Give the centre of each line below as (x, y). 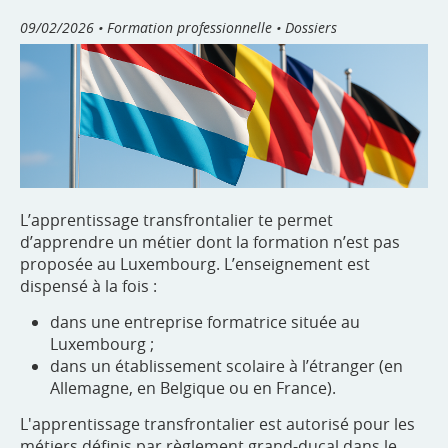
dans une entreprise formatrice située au (205, 322)
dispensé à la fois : (88, 286)
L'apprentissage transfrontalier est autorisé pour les (217, 424)
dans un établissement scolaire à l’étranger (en (226, 366)
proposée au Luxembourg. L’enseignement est (195, 264)
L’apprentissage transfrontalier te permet (176, 220)
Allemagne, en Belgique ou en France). (193, 388)
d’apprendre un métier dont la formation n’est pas (210, 242)
